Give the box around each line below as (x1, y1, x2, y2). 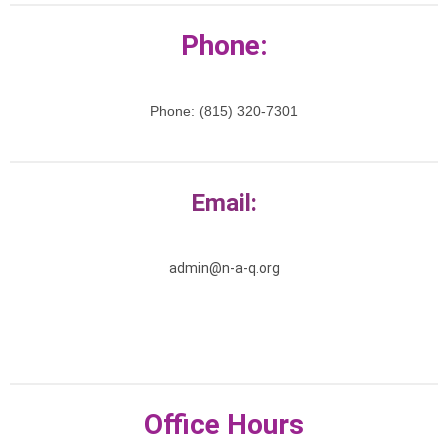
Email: (191, 189, 257, 217)
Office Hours (144, 408, 304, 441)
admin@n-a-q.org (168, 260, 280, 276)
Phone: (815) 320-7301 (150, 103, 298, 119)
